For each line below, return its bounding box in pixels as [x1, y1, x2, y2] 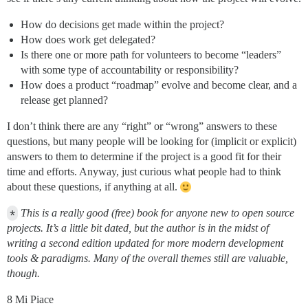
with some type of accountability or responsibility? [21, 64, 239, 76]
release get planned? [21, 94, 108, 106]
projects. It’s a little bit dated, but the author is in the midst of [7, 222, 269, 234]
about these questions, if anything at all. [7, 181, 180, 192]
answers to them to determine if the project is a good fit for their [7, 151, 281, 162]
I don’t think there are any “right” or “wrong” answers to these [7, 120, 277, 132]
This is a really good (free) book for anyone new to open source [21, 207, 294, 219]
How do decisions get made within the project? [21, 19, 224, 30]
